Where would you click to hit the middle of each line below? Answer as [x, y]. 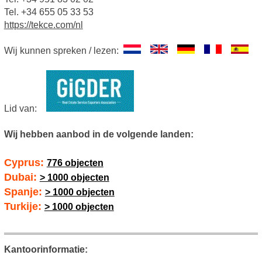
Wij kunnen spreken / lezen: [63, 51]
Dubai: [22, 177]
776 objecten [75, 163]
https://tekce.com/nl [43, 25]
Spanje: [24, 192]
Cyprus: [25, 163]
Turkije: [24, 207]
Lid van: [25, 109]
